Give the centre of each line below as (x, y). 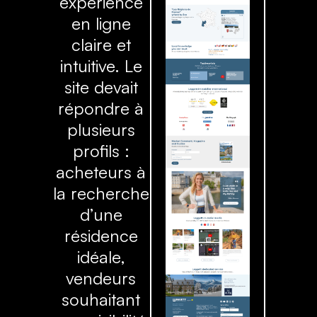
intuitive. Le (101, 66)
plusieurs (101, 130)
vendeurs (101, 278)
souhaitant (101, 300)
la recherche (101, 194)
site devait (101, 87)
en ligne (101, 24)
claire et (101, 45)
